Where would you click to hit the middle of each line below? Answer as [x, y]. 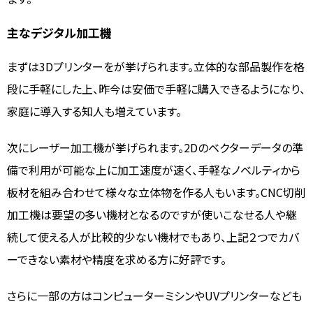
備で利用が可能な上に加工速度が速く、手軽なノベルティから [154, 170]
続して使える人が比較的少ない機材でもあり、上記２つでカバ [153, 237]
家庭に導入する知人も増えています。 [94, 111]
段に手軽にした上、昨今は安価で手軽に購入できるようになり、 [156, 89]
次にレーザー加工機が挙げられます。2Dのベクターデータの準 [155, 148]
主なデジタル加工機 [59, 33]
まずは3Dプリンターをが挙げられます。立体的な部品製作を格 [156, 67]
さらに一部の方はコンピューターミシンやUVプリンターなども [154, 296]
